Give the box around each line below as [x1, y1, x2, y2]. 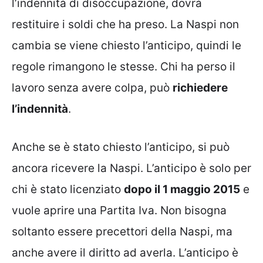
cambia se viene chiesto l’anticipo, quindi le [12, 39, 241, 53]
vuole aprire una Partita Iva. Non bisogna [12, 203, 227, 217]
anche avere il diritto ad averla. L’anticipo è [12, 245, 238, 259]
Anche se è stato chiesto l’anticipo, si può [12, 140, 230, 154]
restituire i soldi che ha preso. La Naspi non [12, 18, 239, 32]
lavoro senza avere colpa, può [12, 81, 173, 95]
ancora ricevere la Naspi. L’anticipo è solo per [12, 161, 251, 175]
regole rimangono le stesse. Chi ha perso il [12, 60, 235, 74]
